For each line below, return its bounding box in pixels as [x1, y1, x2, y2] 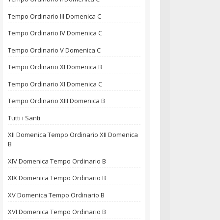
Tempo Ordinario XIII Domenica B [8, 96, 105, 106]
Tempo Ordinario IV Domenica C [8, 28, 102, 38]
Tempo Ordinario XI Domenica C [8, 79, 102, 88]
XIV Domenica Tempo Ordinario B [8, 156, 106, 165]
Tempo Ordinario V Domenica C [8, 45, 101, 55]
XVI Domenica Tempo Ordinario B [8, 207, 106, 217]
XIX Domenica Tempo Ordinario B [8, 173, 106, 183]
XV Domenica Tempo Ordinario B [8, 190, 105, 199]
